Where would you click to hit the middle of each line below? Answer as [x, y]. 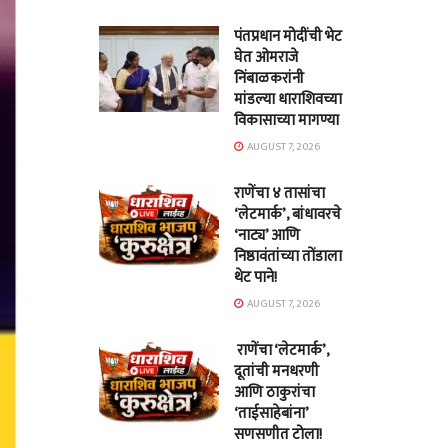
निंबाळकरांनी [268, 78]
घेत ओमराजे [265, 57]
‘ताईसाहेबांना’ [270, 413]
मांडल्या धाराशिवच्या [287, 99]
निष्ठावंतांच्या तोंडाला [287, 256]
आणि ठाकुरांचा [274, 392]
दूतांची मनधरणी [276, 371]
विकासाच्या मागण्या [286, 120]
